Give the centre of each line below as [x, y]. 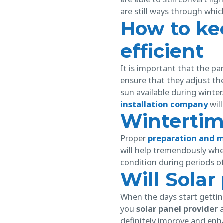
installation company [164, 104]
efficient [162, 51]
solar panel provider [176, 208]
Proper [134, 138]
